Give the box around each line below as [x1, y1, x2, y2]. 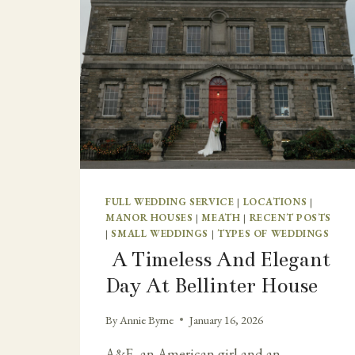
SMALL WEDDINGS [111, 227, 209, 240]
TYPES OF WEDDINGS [216, 227, 330, 240]
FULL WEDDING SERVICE [105, 195, 235, 208]
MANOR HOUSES [105, 211, 193, 224]
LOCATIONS [242, 195, 307, 208]
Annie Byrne [120, 311, 174, 327]
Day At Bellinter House [105, 273, 318, 299]
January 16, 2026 [189, 311, 264, 327]
